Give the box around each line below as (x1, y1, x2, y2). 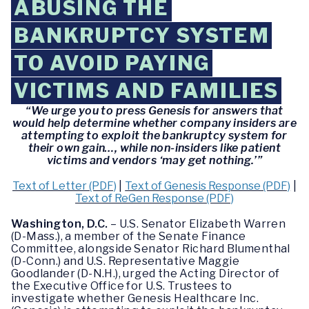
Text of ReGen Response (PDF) (75, 192, 234, 206)
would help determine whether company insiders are (12, 117, 297, 130)
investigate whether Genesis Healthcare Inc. (11, 292, 259, 306)
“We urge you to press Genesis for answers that (26, 104, 283, 117)
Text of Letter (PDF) (12, 179, 117, 193)
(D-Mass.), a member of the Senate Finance (11, 230, 246, 243)
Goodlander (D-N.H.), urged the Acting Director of (11, 267, 280, 281)
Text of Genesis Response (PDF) (125, 179, 291, 193)
